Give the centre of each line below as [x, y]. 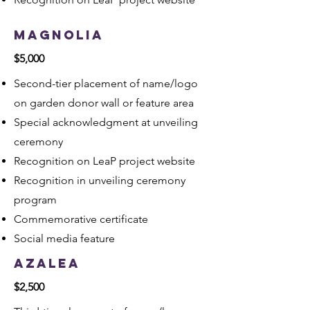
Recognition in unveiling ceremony [100, 180]
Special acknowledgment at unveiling [106, 122]
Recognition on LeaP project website [104, 161]
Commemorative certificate [81, 219]
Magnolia [59, 35]
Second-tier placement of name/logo [106, 83]
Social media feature [64, 238]
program [35, 200]
